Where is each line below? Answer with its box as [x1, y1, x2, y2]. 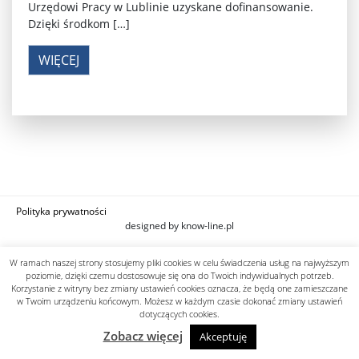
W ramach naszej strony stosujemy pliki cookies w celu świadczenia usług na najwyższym [10, 256, 349, 268]
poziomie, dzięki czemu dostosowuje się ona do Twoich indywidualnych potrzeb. [25, 269, 334, 281]
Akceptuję [199, 329, 247, 344]
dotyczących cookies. [139, 308, 220, 320]
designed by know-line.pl [125, 218, 234, 232]
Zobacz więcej [103, 328, 183, 344]
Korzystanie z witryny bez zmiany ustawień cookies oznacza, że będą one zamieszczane [11, 282, 348, 294]
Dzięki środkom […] [28, 15, 130, 31]
